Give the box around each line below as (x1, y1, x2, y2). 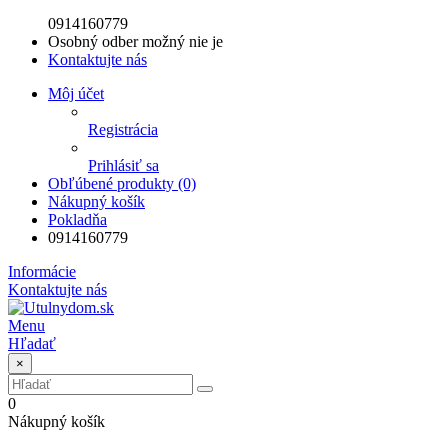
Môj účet (48, 84, 104, 102)
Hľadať (8, 334, 56, 352)
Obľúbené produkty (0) (48, 174, 196, 192)
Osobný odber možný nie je (48, 32, 223, 50)
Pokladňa (48, 210, 107, 228)
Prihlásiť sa (88, 156, 159, 174)
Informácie (8, 262, 76, 280)
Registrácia (88, 120, 158, 138)
